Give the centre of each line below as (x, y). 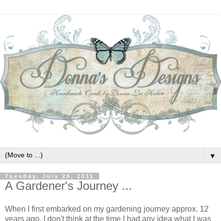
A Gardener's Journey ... (69, 185)
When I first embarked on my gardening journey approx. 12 (107, 209)
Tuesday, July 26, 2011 (50, 176)
